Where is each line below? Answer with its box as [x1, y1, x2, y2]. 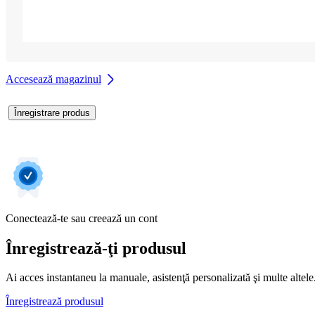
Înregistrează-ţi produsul [6, 238, 186, 257]
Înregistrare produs [14, 107, 90, 118]
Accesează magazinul [6, 72, 101, 85]
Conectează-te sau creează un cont [6, 212, 157, 224]
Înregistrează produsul [6, 295, 103, 308]
